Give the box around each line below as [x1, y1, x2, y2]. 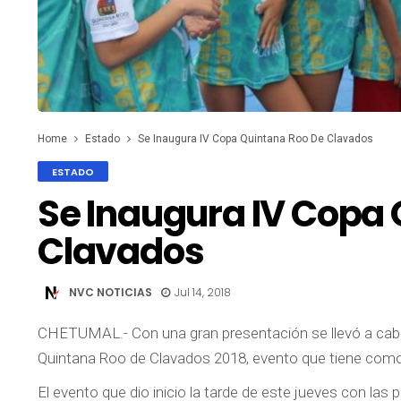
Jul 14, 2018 [175, 284, 231, 300]
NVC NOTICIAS [69, 284, 152, 300]
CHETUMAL [38, 324, 120, 343]
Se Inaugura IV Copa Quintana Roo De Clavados [138, 132, 373, 146]
